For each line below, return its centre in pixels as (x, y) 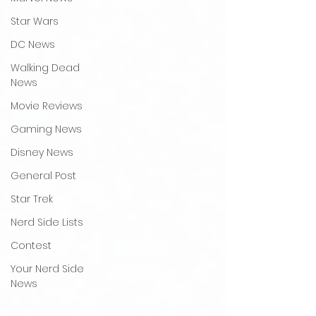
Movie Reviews (47, 106)
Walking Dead (45, 68)
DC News (33, 44)
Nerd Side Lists (47, 222)
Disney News (42, 152)
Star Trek (32, 199)
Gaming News (46, 129)
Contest (31, 245)
